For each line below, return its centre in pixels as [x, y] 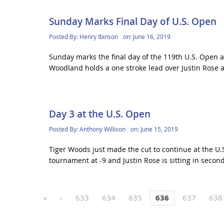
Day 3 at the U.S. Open [99, 114]
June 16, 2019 [151, 36]
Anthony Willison [102, 129]
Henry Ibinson [98, 36]
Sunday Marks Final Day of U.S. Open [132, 21]
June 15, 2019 [159, 129]
